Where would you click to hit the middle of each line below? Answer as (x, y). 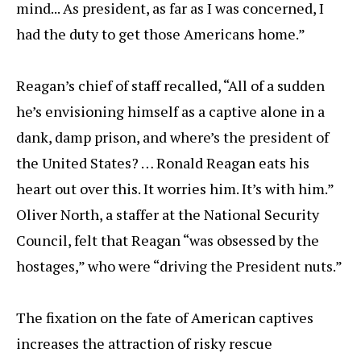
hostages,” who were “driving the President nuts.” (179, 266)
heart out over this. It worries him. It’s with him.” (175, 189)
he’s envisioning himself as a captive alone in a (170, 112)
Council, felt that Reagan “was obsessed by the (168, 241)
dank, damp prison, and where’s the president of (172, 137)
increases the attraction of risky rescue (144, 344)
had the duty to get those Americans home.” (161, 34)
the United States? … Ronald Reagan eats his (163, 163)
